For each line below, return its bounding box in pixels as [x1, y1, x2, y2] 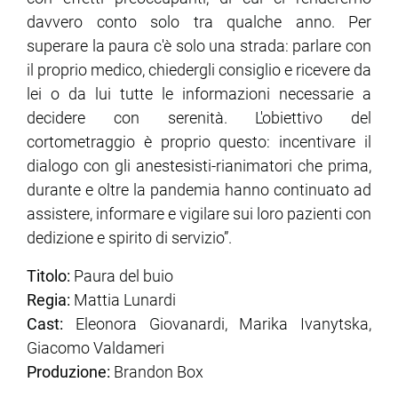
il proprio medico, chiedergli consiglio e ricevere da [27, 60, 371, 79]
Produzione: [27, 362, 114, 381]
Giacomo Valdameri [27, 338, 164, 357]
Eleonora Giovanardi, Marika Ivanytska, [75, 314, 371, 333]
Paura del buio [74, 266, 173, 285]
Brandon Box [114, 362, 203, 381]
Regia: [27, 290, 74, 309]
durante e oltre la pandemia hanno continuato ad [27, 179, 371, 199]
